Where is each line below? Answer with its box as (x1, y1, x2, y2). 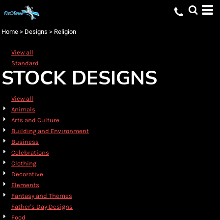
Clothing (11, 160, 36, 167)
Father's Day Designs (11, 203, 73, 210)
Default (8, 4, 29, 12)
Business (11, 138, 39, 145)
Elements (11, 181, 39, 189)
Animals (11, 106, 35, 113)
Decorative (11, 170, 43, 178)
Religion (54, 28, 76, 35)
